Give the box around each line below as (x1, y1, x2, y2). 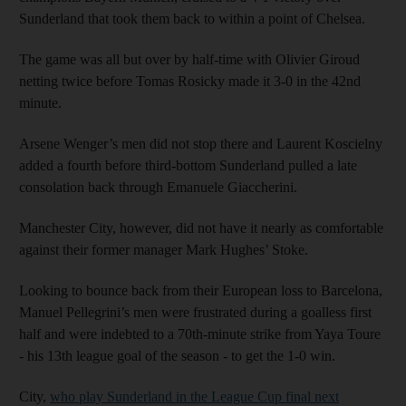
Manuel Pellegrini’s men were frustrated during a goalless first (19, 304, 372, 320)
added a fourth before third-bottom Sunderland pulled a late (19, 157, 357, 173)
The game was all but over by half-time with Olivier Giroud (19, 51, 360, 67)
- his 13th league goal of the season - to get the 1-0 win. (19, 347, 335, 363)
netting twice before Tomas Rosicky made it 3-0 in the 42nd (19, 72, 361, 89)
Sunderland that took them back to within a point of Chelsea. (19, 10, 365, 26)
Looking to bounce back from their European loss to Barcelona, (19, 282, 382, 298)
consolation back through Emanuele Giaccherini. (19, 179, 297, 195)
